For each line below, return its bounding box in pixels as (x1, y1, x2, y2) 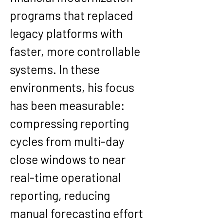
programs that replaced (10, 8, 136, 22)
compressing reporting (10, 116, 131, 130)
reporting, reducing (10, 188, 112, 202)
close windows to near (10, 152, 128, 166)
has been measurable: (10, 98, 127, 112)
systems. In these (10, 62, 102, 76)
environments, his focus (10, 80, 137, 94)
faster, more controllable (10, 44, 143, 58)
